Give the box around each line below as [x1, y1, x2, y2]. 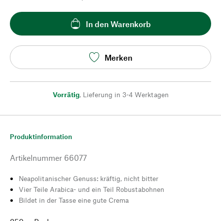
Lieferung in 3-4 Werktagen [82, 90, 169, 99]
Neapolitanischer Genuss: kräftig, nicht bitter [19, 174, 158, 183]
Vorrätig [52, 90, 79, 99]
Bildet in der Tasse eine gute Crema [19, 196, 129, 204]
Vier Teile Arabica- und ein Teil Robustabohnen [19, 185, 164, 193]
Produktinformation [10, 132, 72, 141]
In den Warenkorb [86, 19, 151, 29]
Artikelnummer [10, 153, 62, 162]
